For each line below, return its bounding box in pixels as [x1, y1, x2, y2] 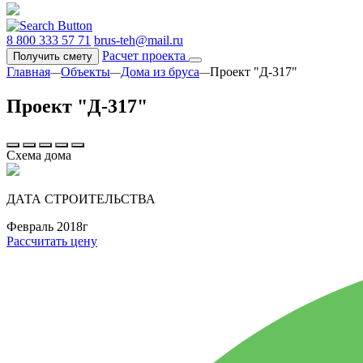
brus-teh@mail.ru [94, 33, 183, 47]
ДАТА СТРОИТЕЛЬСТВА [6, 191, 156, 206]
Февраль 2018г [6, 219, 88, 233]
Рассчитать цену [6, 233, 97, 248]
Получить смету [13, 50, 92, 62]
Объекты [61, 65, 110, 79]
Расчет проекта [102, 49, 186, 62]
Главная [6, 65, 50, 79]
